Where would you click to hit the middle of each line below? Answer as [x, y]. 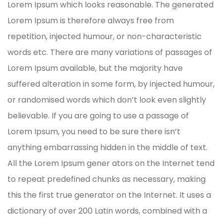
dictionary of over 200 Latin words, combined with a [107, 211]
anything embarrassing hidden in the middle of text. [108, 148]
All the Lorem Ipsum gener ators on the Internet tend [111, 164]
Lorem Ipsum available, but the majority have [95, 68]
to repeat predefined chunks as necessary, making [107, 179]
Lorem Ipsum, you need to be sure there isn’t [94, 132]
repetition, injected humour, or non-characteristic [105, 37]
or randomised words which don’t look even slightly [107, 100]
